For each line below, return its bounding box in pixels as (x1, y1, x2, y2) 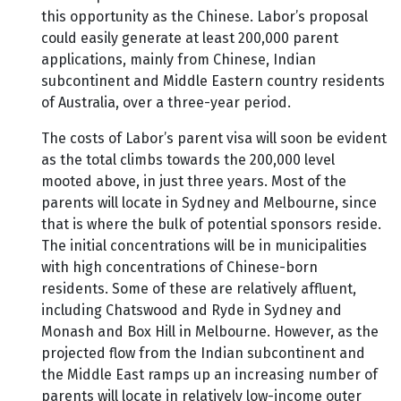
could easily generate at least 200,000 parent (41, 30, 338, 47)
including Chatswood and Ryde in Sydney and (41, 302, 342, 320)
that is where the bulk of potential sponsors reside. (41, 216, 381, 234)
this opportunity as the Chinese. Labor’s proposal (41, 8, 368, 26)
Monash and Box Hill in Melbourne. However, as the (41, 323, 379, 341)
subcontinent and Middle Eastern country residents (41, 73, 385, 90)
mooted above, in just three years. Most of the (41, 173, 346, 191)
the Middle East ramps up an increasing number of (41, 366, 378, 384)
